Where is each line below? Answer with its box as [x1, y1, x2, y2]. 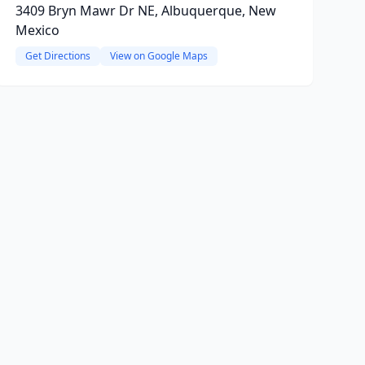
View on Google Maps [109, 49, 208, 63]
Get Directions [24, 49, 90, 63]
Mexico [15, 21, 59, 39]
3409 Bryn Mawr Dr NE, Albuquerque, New [15, 2, 276, 20]
